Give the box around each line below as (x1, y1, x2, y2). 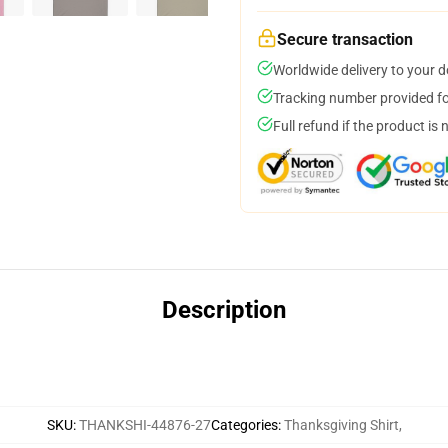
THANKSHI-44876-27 (78, 417, 211, 433)
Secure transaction (277, 30, 413, 49)
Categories (210, 417, 278, 433)
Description (162, 296, 286, 324)
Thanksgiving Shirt (283, 417, 399, 433)
